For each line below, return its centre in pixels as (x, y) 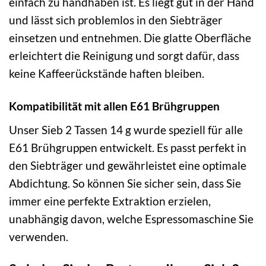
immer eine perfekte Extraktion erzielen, (110, 201)
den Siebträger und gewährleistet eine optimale (128, 165)
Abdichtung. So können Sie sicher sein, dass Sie (125, 183)
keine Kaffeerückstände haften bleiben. (107, 74)
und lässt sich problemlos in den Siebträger (116, 20)
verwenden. (39, 236)
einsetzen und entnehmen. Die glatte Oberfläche (130, 38)
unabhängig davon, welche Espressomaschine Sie (131, 218)
